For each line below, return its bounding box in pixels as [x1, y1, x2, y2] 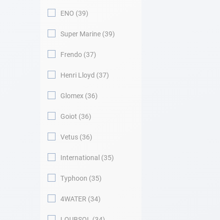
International [60, 154, 100, 162]
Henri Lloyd [60, 71, 95, 79]
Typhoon [60, 174, 87, 182]
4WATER [60, 195, 86, 203]
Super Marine [60, 30, 101, 38]
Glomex [60, 92, 83, 100]
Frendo [60, 51, 82, 58]
